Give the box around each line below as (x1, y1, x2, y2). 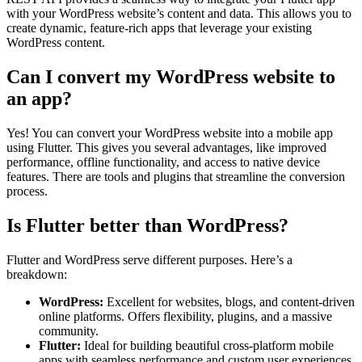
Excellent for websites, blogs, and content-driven (103, 294, 355, 309)
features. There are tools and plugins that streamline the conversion (6, 169, 345, 183)
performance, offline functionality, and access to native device (6, 154, 320, 169)
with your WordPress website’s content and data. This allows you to (6, 6, 351, 20)
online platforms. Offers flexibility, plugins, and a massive (39, 309, 332, 323)
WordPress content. (6, 35, 105, 49)
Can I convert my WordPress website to (6, 65, 335, 87)
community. (39, 323, 99, 338)
